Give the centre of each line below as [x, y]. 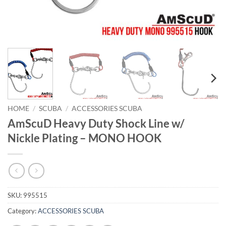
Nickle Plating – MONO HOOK [84, 138]
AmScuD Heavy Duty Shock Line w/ [96, 124]
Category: [23, 211]
